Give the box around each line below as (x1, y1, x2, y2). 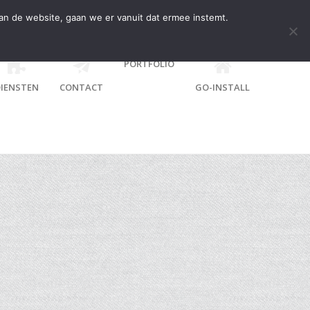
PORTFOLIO (124, 57, 174, 70)
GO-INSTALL (195, 81, 250, 93)
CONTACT (60, 81, 103, 93)
